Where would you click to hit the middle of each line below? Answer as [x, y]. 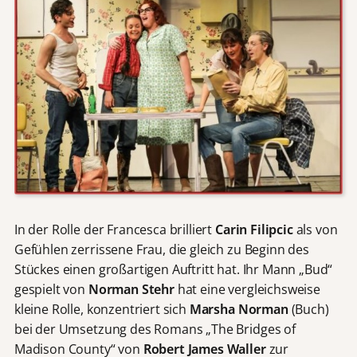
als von [315, 230]
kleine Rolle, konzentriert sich [102, 310]
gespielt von [51, 290]
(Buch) [308, 310]
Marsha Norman [239, 310]
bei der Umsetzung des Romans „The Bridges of [155, 330]
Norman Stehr [131, 290]
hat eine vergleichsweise [247, 290]
